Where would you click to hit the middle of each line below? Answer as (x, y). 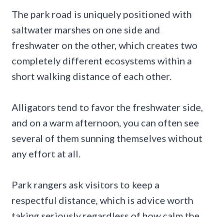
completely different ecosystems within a (102, 61)
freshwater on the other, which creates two (105, 45)
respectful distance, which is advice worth (102, 200)
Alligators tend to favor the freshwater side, (107, 107)
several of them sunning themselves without (107, 138)
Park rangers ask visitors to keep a (85, 185)
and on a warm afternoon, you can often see (105, 123)
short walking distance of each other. (92, 76)
